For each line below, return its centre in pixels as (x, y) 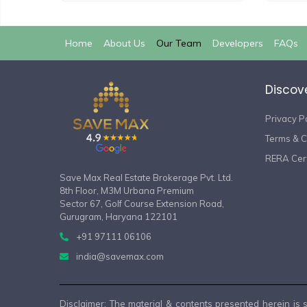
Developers (238, 43)
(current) (111, 42)
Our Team (179, 43)
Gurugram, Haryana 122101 (119, 216)
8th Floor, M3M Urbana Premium (127, 190)
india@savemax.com (120, 256)
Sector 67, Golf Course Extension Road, (142, 203)
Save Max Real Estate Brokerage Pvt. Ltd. (146, 177)
